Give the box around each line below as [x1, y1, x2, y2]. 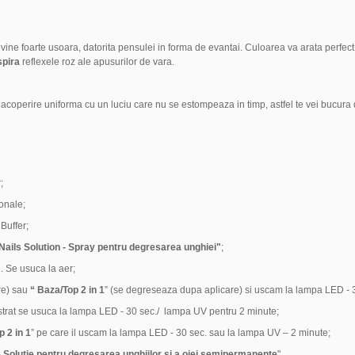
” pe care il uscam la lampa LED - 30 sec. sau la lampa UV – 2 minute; [30, 327, 330, 339]
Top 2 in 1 [62, 284, 105, 296]
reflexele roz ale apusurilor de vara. [21, 56, 174, 68]
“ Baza [29, 284, 60, 296]
